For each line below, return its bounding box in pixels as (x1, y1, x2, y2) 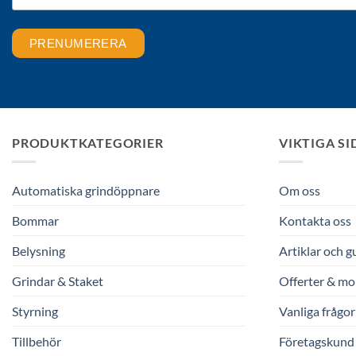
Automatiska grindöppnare (12, 183, 160, 199)
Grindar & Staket (12, 273, 103, 289)
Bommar (12, 213, 59, 229)
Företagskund (278, 334, 354, 350)
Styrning (12, 304, 58, 319)
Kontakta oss (278, 213, 351, 229)
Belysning (12, 243, 65, 259)
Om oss (278, 183, 320, 199)
